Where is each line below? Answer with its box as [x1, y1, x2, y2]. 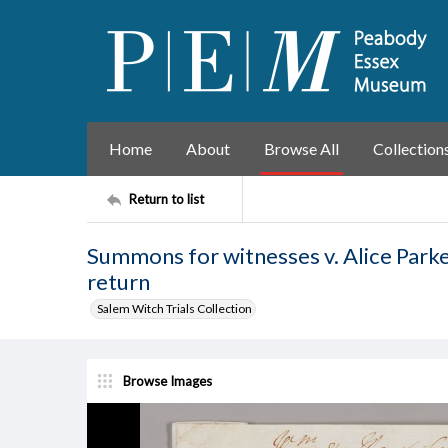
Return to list [129, 190, 204, 207]
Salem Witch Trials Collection [97, 301, 252, 316]
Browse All [264, 139, 339, 158]
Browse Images [123, 372, 212, 389]
